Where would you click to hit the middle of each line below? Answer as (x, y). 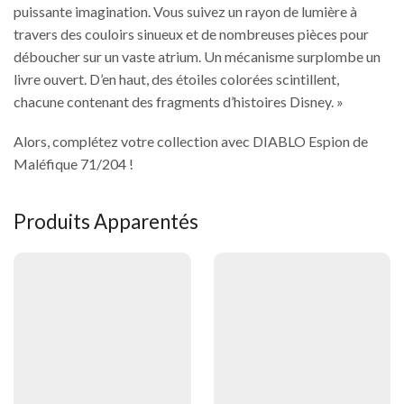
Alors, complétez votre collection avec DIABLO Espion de (191, 141)
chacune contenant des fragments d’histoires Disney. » (179, 102)
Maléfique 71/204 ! (73, 163)
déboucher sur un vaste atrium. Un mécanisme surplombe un (197, 57)
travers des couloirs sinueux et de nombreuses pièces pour (191, 34)
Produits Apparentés (106, 221)
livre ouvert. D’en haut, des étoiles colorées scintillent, (176, 79)
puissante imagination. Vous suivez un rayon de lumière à (185, 12)
